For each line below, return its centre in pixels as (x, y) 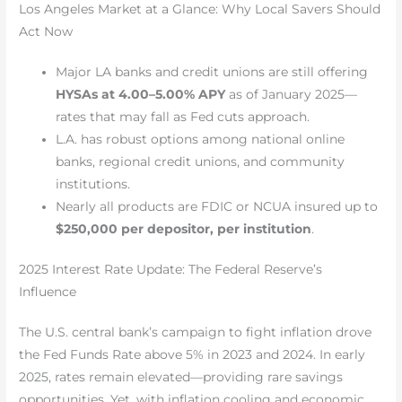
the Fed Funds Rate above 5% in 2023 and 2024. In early (192, 355)
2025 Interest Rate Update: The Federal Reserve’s (171, 270)
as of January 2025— (292, 94)
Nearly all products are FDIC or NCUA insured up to (217, 206)
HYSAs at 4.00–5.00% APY (141, 94)
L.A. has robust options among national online (201, 139)
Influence (48, 292)
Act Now (46, 31)
